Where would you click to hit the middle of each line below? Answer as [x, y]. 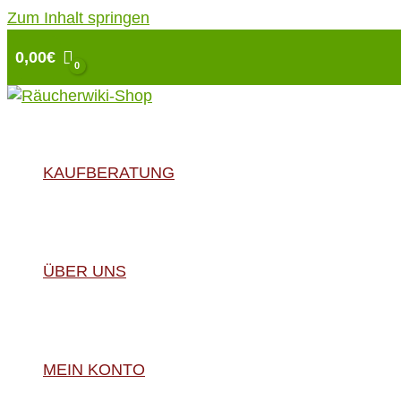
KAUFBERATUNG [109, 173]
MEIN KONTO [94, 370]
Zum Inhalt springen [78, 18]
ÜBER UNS [85, 272]
